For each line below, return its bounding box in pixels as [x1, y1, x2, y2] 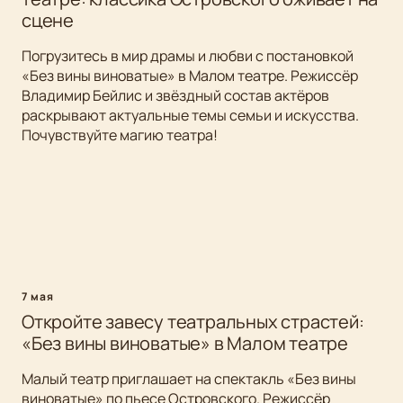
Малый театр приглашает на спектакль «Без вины [22, 369, 356, 390]
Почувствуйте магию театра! [22, 125, 218, 146]
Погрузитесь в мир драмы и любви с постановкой [22, 46, 354, 67]
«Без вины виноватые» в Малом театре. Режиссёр [22, 66, 358, 86]
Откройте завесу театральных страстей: [22, 309, 364, 335]
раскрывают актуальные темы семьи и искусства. [22, 105, 359, 126]
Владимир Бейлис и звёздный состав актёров [22, 85, 329, 106]
